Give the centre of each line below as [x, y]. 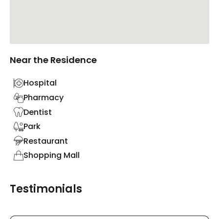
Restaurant [46, 141]
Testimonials [46, 189]
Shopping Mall [52, 155]
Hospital [40, 83]
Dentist [38, 112]
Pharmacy [44, 98]
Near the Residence [53, 60]
